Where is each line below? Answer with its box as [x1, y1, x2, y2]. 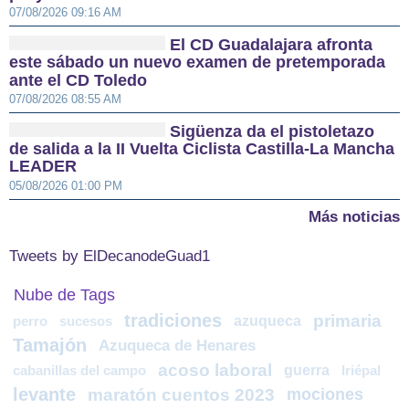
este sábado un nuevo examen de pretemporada [9, 53, 385, 72]
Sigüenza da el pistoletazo [170, 122, 375, 142]
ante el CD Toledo [9, 70, 147, 89]
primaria [313, 310, 382, 330]
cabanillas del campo [13, 362, 146, 378]
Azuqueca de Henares [99, 336, 256, 354]
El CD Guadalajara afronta [170, 36, 373, 55]
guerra [284, 361, 330, 378]
